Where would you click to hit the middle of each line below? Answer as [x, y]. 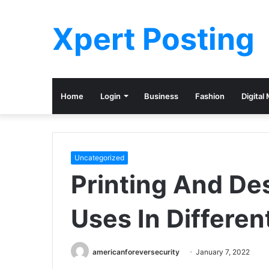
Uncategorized [99, 158]
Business [161, 96]
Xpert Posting [153, 39]
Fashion [210, 96]
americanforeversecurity [136, 252]
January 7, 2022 [223, 252]
